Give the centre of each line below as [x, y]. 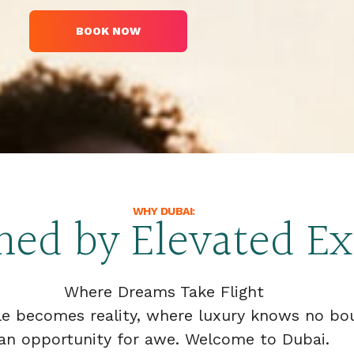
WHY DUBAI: [164, 211]
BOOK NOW [108, 31]
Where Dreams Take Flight [164, 292]
